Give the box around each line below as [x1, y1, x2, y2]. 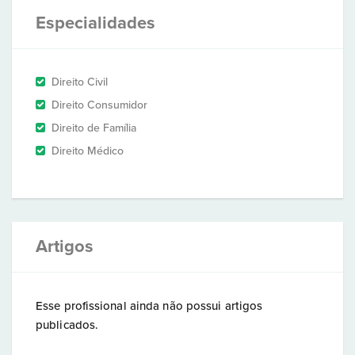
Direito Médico [52, 144, 124, 158]
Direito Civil [52, 75, 108, 89]
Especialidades [36, 13, 155, 33]
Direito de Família [52, 121, 136, 135]
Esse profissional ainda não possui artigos [36, 299, 263, 313]
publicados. [36, 318, 99, 332]
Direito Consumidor [52, 98, 147, 112]
